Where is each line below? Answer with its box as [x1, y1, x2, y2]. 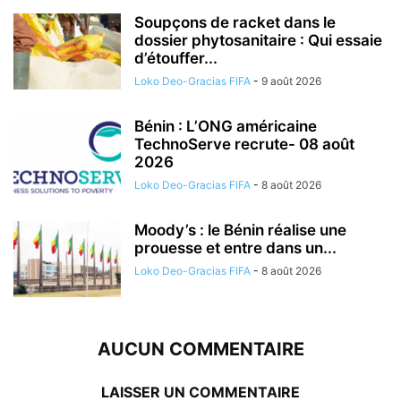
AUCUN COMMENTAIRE [97, 337, 304, 360]
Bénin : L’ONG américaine [134, 116, 317, 135]
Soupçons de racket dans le [134, 13, 336, 31]
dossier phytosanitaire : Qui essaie [134, 30, 382, 49]
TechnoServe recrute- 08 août [134, 134, 354, 153]
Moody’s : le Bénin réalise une [134, 220, 346, 239]
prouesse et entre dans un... [134, 238, 337, 257]
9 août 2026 [261, 73, 321, 88]
